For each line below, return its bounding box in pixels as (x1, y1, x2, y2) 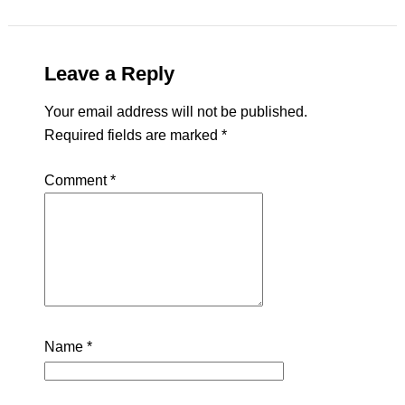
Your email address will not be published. (43, 104, 307, 120)
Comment (43, 173, 110, 189)
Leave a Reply (43, 62, 174, 86)
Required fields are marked (43, 127, 221, 144)
